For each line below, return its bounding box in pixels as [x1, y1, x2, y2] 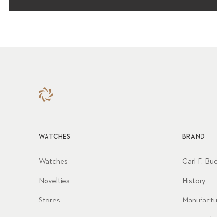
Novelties [39, 177, 70, 185]
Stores [39, 196, 60, 204]
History [182, 177, 205, 185]
